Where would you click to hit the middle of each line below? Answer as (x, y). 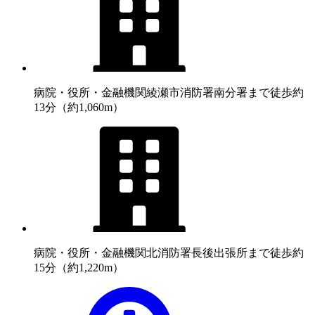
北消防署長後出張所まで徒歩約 (225, 252)
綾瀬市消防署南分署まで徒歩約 (225, 92)
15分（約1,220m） (79, 267)
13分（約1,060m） (79, 107)
